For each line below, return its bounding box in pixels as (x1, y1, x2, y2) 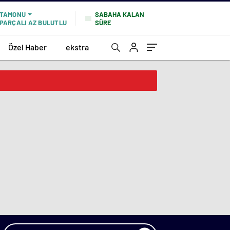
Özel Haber (8, 42, 47, 52)
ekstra (66, 42, 89, 52)
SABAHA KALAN (95, 10, 144, 18)
